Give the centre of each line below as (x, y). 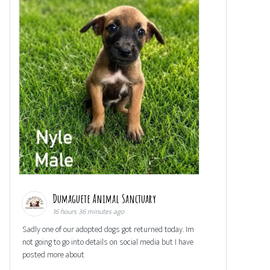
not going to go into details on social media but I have (108, 242)
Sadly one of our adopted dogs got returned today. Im (108, 230)
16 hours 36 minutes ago (88, 212)
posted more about (53, 255)
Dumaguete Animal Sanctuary (105, 199)
